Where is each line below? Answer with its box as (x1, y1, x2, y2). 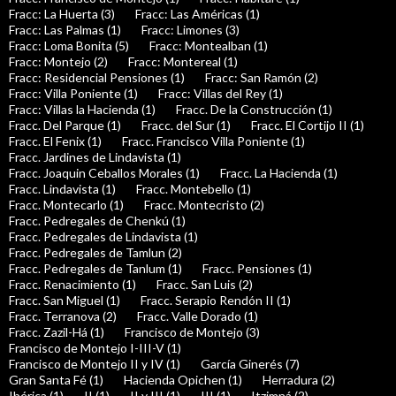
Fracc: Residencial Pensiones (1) (9, 70, 185, 86)
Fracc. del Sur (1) (141, 118, 231, 133)
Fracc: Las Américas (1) (135, 6, 260, 22)
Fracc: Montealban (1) (149, 38, 268, 54)
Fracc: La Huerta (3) (9, 6, 115, 22)
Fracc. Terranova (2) (9, 308, 117, 324)
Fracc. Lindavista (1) (9, 181, 116, 197)
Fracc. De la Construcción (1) (176, 102, 332, 118)
